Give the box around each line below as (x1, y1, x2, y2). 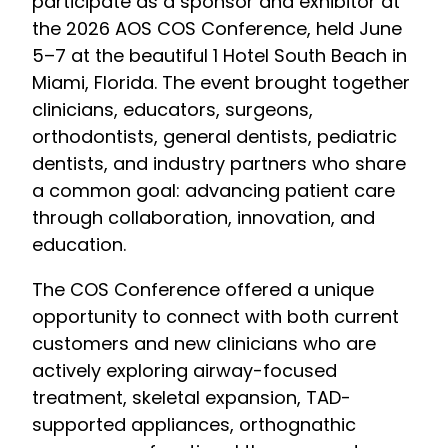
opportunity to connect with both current (32, 304, 399, 330)
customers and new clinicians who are (32, 331, 376, 357)
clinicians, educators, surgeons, (32, 97, 313, 123)
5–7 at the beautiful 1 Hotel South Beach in (32, 43, 407, 69)
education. (32, 232, 126, 258)
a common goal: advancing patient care (32, 178, 395, 204)
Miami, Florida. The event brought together (32, 70, 410, 96)
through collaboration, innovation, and (32, 205, 375, 231)
